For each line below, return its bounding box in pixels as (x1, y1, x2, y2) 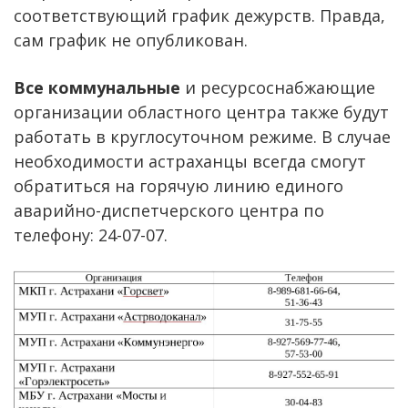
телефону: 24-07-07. (14, 223, 168, 246)
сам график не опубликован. (14, 28, 248, 51)
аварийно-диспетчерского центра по (14, 199, 324, 221)
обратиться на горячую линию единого (14, 174, 343, 197)
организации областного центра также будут (14, 100, 389, 123)
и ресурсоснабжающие (180, 76, 375, 98)
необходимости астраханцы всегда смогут (14, 149, 366, 172)
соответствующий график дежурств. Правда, (14, 4, 385, 26)
